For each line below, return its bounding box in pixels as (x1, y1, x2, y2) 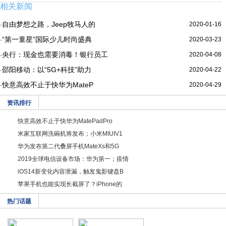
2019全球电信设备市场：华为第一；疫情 (18, 155, 129, 162)
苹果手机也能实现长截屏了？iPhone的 (18, 181, 122, 188)
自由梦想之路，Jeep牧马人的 (2, 20, 95, 28)
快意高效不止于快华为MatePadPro (18, 118, 112, 125)
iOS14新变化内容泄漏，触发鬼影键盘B (18, 168, 124, 175)
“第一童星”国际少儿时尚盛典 (2, 35, 92, 43)
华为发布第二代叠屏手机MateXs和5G (18, 143, 119, 150)
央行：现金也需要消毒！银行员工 (2, 50, 108, 59)
